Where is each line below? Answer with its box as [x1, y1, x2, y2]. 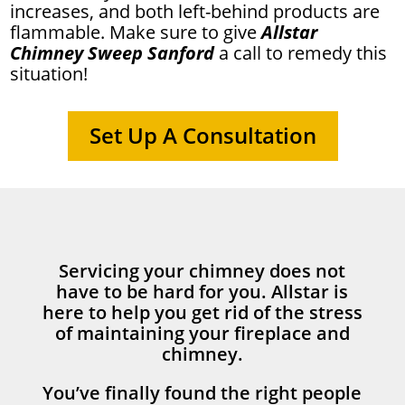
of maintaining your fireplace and [54, 320, 350, 345]
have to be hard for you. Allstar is [56, 278, 349, 304]
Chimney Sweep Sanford [10, 41, 220, 66]
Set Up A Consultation [89, 120, 316, 151]
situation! [10, 61, 89, 87]
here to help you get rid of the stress [42, 299, 363, 325]
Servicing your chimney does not [59, 258, 346, 283]
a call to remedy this [219, 41, 388, 66]
